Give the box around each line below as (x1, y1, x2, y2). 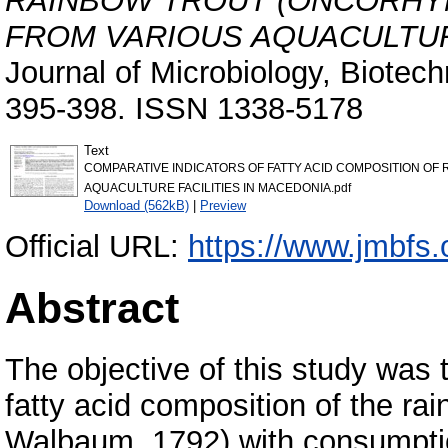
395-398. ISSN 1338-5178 (5, 90, 363, 126)
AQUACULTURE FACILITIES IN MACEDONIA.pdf (84, 181, 351, 194)
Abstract (5, 283, 179, 332)
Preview (200, 197, 246, 213)
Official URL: (5, 228, 188, 264)
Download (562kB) (84, 197, 189, 213)
